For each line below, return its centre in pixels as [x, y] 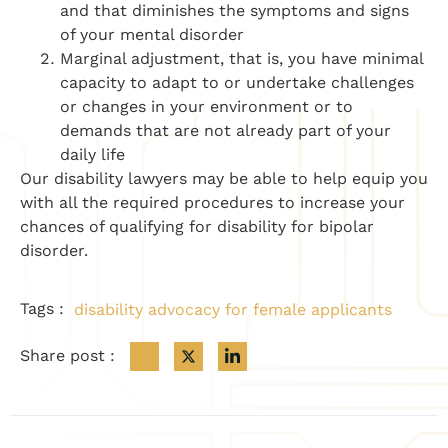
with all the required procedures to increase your [212, 202]
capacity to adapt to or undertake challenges [237, 82]
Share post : [67, 355]
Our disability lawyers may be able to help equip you [224, 178]
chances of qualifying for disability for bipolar [197, 226]
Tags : [42, 309]
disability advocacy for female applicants [233, 309]
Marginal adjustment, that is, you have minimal [241, 58]
